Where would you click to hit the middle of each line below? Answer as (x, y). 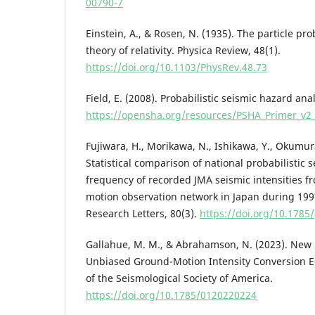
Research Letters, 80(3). (143, 213)
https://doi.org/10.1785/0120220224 (171, 295)
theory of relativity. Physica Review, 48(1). (183, 50)
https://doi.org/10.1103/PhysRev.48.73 (176, 67)
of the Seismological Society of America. (179, 278)
